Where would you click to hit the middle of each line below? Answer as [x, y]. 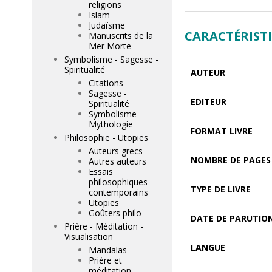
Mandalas [108, 250]
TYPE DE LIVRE [221, 189]
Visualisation [89, 236]
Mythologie [111, 124]
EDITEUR [209, 102]
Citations [106, 83]
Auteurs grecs [116, 151]
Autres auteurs [117, 161]
